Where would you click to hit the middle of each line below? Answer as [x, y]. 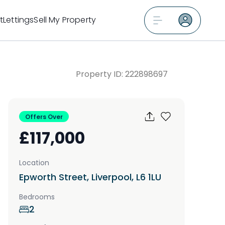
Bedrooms [37, 197]
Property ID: [100, 74]
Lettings [19, 20]
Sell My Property [65, 20]
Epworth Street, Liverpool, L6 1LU [90, 177]
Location [34, 163]
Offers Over [44, 117]
